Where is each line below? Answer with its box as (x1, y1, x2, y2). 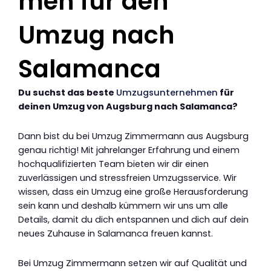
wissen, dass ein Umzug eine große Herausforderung (18, 186, 248, 198)
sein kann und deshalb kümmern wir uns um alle (18, 200, 228, 212)
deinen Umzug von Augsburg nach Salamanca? (18, 100, 238, 113)
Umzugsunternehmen (116, 87, 218, 99)
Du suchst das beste (18, 87, 116, 99)
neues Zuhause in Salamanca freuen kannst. (18, 227, 213, 240)
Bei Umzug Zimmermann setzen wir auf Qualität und (18, 256, 247, 269)
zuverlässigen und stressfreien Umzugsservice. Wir (18, 172, 237, 184)
